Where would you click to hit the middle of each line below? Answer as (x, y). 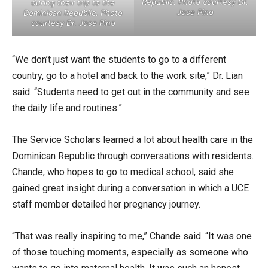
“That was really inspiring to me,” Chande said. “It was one (132, 236)
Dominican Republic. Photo (73, 12)
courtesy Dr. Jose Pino (73, 22)
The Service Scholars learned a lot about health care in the (133, 139)
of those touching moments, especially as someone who (130, 252)
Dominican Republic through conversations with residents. (133, 156)
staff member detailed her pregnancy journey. (107, 204)
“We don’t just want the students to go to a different (119, 59)
